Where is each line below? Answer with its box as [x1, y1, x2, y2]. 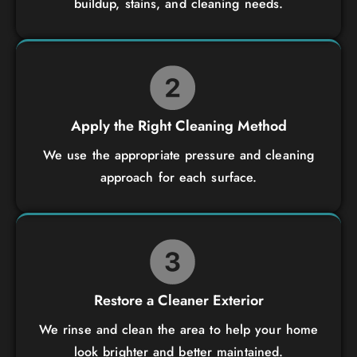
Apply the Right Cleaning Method [70, 116, 287, 137]
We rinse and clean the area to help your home [38, 320, 319, 339]
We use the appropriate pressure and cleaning [42, 146, 315, 165]
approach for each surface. [100, 168, 257, 187]
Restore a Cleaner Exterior [93, 289, 264, 311]
